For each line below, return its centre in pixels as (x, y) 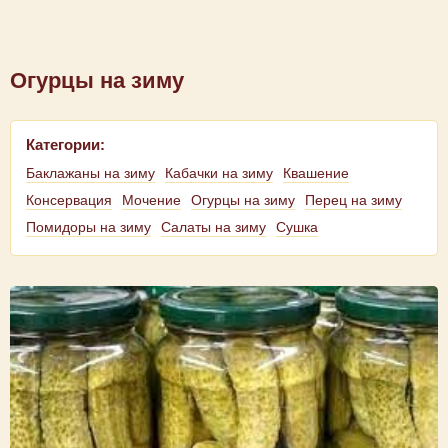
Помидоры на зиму (88, 227)
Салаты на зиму (213, 227)
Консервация (69, 200)
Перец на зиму (353, 200)
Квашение (316, 173)
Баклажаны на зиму (90, 173)
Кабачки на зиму (219, 173)
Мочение (151, 200)
